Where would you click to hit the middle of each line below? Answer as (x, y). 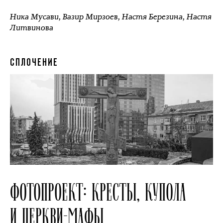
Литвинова (32, 28)
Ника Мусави (34, 17)
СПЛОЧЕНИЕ (34, 63)
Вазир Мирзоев (90, 17)
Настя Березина (152, 17)
